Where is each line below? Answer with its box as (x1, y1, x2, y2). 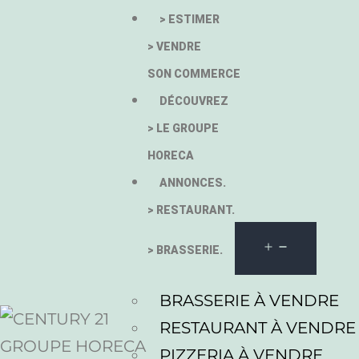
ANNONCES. (159, 176, 227, 189)
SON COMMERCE (147, 67, 241, 80)
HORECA (147, 149, 195, 162)
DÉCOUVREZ (159, 95, 229, 107)
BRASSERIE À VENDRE (159, 291, 340, 310)
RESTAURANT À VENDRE (159, 318, 357, 337)
